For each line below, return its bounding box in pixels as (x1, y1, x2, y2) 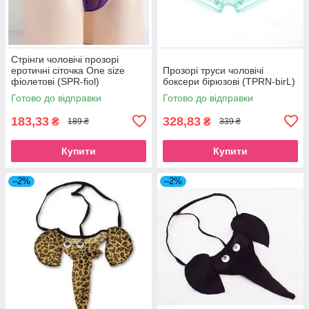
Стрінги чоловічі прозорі (11, 53, 119, 65)
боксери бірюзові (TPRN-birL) (163, 75, 295, 87)
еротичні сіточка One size (11, 64, 125, 76)
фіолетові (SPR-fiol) (11, 75, 99, 87)
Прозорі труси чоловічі (163, 64, 263, 76)
